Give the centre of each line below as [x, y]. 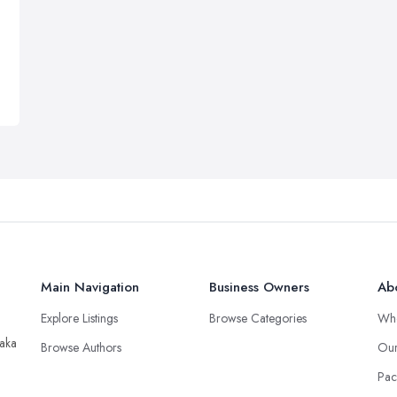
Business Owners [259, 287]
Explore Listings [79, 318]
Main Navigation [90, 287]
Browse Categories [258, 318]
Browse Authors [81, 347]
